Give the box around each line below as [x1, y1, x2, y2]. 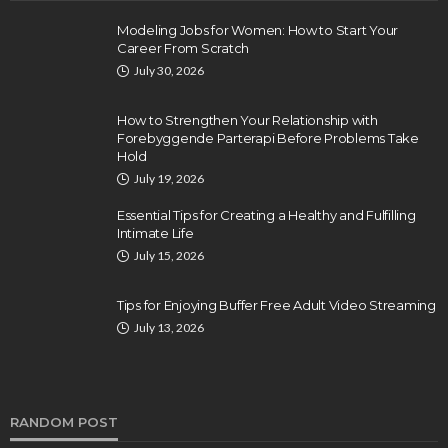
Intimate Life [117, 225, 194, 242]
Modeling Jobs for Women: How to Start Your [117, 22, 399, 39]
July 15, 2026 [134, 248, 204, 264]
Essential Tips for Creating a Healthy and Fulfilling [117, 207, 416, 224]
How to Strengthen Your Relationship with [117, 112, 378, 129]
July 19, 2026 [134, 171, 204, 187]
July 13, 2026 [134, 320, 204, 336]
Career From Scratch [117, 40, 250, 57]
